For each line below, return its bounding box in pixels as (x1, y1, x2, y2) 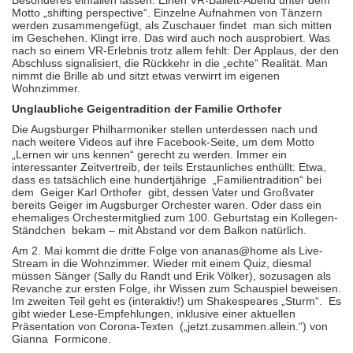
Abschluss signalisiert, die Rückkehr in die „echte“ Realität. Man (12, 57, 328, 69)
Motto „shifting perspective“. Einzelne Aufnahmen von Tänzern (12, 6, 322, 19)
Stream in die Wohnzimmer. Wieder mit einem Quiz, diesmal (12, 257, 311, 269)
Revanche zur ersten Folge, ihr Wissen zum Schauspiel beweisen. (12, 282, 341, 295)
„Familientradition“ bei (213, 173, 321, 186)
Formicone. (54, 333, 111, 345)
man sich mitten (253, 19, 332, 32)
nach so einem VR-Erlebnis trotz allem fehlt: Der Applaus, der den (12, 44, 339, 57)
